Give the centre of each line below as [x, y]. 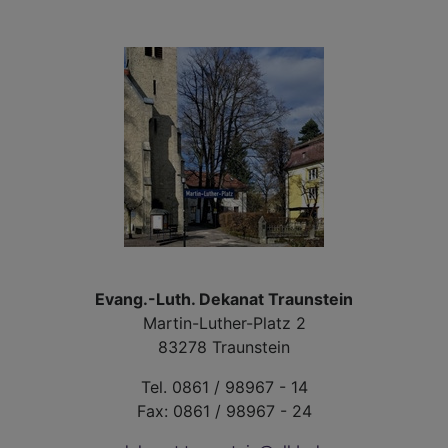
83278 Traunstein [224, 347]
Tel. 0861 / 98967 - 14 [224, 387]
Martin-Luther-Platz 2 [224, 323]
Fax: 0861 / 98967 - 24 [224, 411]
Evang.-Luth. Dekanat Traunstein [224, 299]
